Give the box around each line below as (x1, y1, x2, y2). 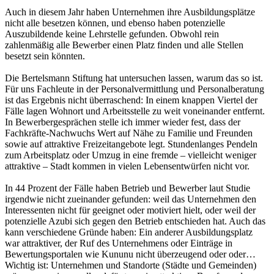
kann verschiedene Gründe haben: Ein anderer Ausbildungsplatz (5, 227, 253, 238)
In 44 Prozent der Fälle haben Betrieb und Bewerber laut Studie (5, 183, 250, 194)
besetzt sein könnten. (5, 51, 85, 62)
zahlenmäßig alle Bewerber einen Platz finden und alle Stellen (5, 40, 243, 51)
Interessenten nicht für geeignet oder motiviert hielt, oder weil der (5, 205, 256, 216)
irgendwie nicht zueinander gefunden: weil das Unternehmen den (5, 194, 256, 205)
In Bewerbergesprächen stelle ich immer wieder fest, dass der (5, 117, 240, 128)
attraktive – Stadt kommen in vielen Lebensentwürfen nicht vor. (5, 161, 250, 172)
